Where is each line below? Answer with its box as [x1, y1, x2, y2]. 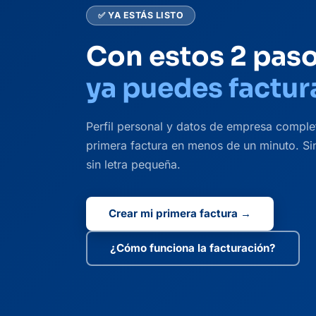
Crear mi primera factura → [109, 207, 251, 221]
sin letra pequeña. [86, 157, 181, 171]
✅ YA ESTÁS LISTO [98, 10, 183, 21]
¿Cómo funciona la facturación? [110, 241, 276, 255]
